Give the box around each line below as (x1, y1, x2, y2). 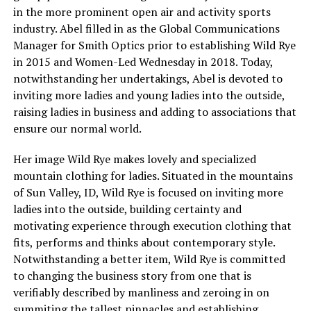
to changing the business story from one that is (12, 268, 251, 283)
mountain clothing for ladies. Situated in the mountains (12, 168, 293, 183)
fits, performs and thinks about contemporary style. (12, 235, 275, 250)
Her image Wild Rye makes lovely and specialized (12, 151, 256, 167)
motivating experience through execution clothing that (12, 218, 292, 233)
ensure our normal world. (12, 121, 142, 136)
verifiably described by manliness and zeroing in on (12, 285, 269, 300)
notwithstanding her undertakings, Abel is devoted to (12, 71, 283, 86)
